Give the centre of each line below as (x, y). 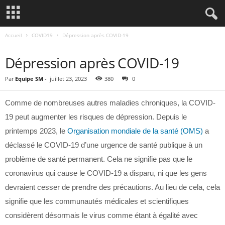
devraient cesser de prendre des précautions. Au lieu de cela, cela (113, 187)
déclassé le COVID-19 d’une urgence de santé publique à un (104, 145)
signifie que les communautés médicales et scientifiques (97, 201)
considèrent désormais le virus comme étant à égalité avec (101, 215)
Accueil (14, 35)
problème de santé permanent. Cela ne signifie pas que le (99, 159)
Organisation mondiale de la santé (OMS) (135, 131)
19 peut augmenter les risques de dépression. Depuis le (96, 117)
